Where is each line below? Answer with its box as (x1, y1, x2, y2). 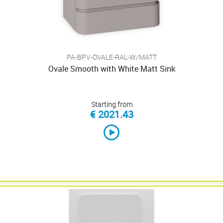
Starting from (91, 100, 132, 109)
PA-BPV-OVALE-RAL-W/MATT (66, 52, 157, 62)
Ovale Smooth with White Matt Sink (48, 63, 175, 74)
